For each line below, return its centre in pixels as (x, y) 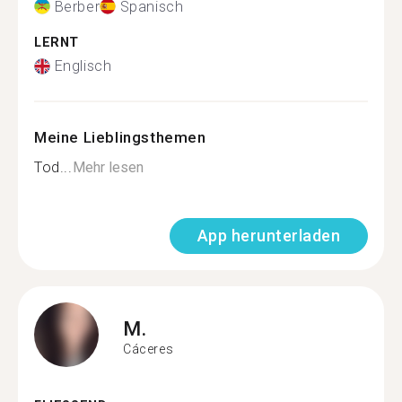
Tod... (53, 167)
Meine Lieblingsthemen (120, 137)
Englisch (83, 66)
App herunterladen (268, 236)
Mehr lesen (108, 167)
